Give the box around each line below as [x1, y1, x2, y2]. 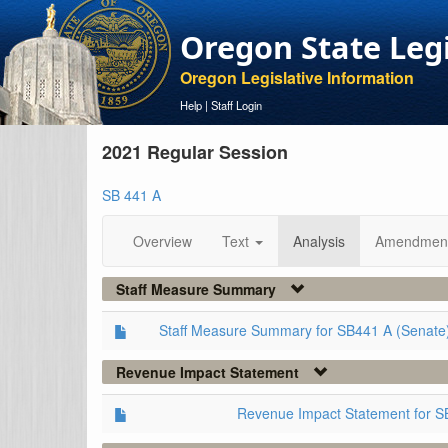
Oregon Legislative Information [180, 66, 414, 89]
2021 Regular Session [102, 139, 288, 165]
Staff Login [211, 97, 262, 113]
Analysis [293, 231, 345, 251]
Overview [133, 231, 192, 251]
